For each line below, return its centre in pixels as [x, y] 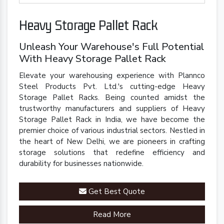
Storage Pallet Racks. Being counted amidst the [112, 98]
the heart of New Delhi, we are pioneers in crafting [112, 142]
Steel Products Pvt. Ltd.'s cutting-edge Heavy [112, 87]
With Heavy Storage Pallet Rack [92, 59]
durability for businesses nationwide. [81, 164]
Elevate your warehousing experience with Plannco [112, 76]
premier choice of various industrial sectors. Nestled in [112, 131]
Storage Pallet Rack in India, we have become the [112, 120]
